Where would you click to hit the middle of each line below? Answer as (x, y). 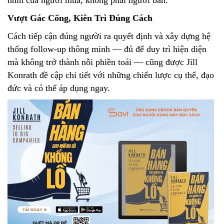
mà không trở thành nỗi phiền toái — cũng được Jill (102, 62)
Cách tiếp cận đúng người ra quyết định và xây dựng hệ (109, 36)
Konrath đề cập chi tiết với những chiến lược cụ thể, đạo (111, 75)
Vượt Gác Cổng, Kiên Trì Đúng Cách (80, 18)
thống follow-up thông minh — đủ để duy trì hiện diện (107, 49)
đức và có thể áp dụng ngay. (59, 88)
